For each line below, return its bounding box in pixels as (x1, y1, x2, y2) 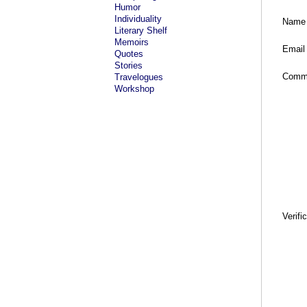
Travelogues (114, 72, 163, 82)
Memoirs (114, 37, 149, 47)
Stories (114, 60, 143, 71)
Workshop (114, 84, 154, 94)
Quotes (114, 49, 143, 59)
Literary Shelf (114, 25, 167, 36)
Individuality (114, 14, 162, 24)
